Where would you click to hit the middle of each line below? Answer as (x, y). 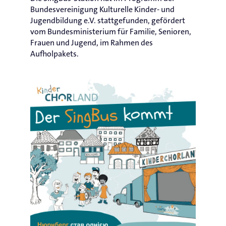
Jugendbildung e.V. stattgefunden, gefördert (108, 20)
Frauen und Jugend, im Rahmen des (92, 43)
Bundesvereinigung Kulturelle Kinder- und (102, 9)
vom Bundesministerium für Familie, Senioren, (111, 32)
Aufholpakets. (54, 54)
